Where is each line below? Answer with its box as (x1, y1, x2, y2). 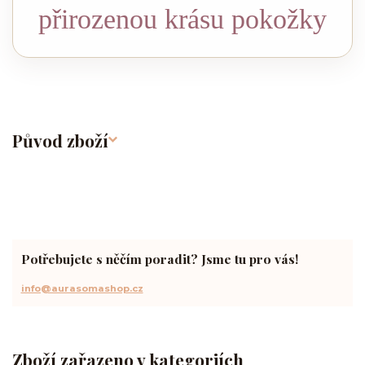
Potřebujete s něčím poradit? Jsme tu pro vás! (20, 250, 298, 268)
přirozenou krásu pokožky (37, 4, 327, 35)
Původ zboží (12, 128, 108, 152)
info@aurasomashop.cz (20, 282, 143, 294)
